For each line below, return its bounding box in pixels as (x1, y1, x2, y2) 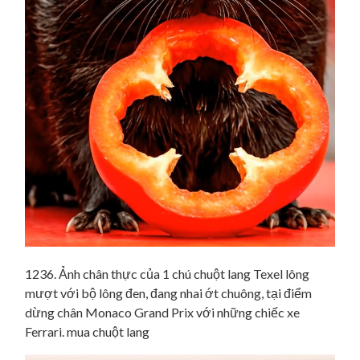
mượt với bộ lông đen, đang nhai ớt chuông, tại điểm (25, 285, 312, 301)
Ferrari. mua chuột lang (25, 324, 149, 340)
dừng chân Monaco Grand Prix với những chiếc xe (25, 305, 300, 321)
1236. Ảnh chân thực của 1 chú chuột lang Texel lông (25, 266, 309, 282)
